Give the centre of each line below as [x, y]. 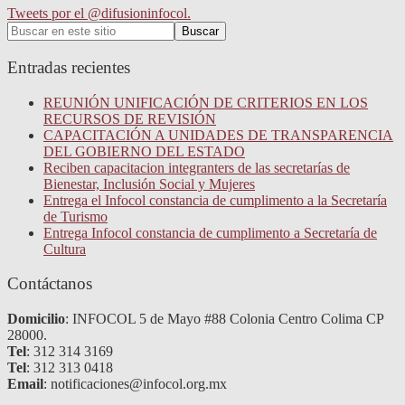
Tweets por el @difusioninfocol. [99, 14]
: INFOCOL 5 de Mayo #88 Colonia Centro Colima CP [224, 319]
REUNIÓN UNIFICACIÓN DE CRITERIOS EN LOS [206, 102]
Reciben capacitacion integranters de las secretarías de [197, 167]
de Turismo [75, 216]
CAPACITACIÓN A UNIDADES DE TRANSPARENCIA [218, 135]
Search [26, 29]
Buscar [200, 32]
